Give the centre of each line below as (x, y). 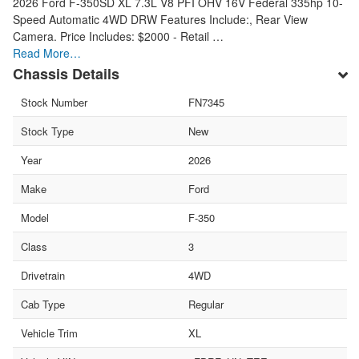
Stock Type (47, 131)
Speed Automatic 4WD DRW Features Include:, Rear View (160, 19)
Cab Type (43, 304)
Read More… (47, 52)
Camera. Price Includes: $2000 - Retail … (118, 36)
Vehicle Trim (49, 333)
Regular (206, 304)
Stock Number (54, 102)
